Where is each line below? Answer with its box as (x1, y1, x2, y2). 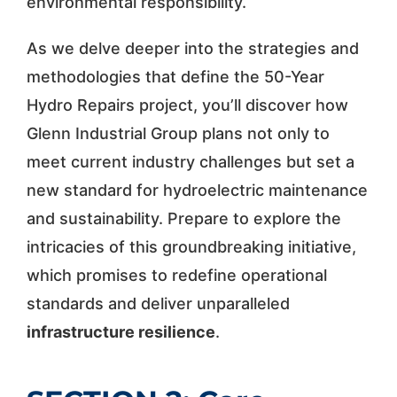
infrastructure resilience (26, 322, 215, 341)
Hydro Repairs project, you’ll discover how (26, 95, 348, 114)
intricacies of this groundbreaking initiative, (26, 237, 356, 256)
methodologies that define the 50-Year (26, 66, 324, 86)
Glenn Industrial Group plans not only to (26, 123, 330, 143)
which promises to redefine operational (26, 265, 327, 284)
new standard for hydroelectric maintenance (26, 180, 368, 199)
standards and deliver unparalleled (26, 293, 290, 313)
